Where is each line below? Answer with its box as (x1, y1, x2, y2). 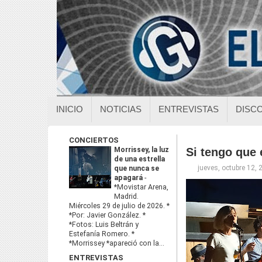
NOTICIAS (100, 104, 142, 114)
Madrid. (114, 192, 139, 201)
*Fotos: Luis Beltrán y (69, 220, 139, 229)
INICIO (56, 104, 83, 114)
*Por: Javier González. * (69, 211, 146, 219)
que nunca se (114, 164, 159, 173)
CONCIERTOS (69, 136, 119, 144)
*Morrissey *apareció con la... (69, 239, 164, 247)
